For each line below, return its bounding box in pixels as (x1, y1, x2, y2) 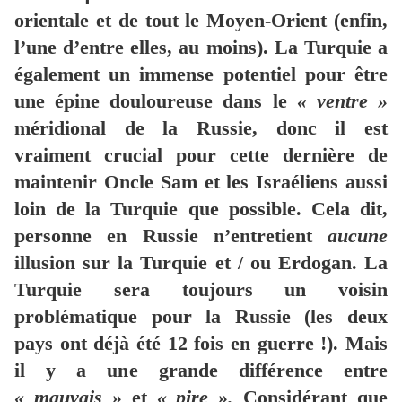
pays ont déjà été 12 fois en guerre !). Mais (14, 332, 388, 355)
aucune (328, 224, 388, 248)
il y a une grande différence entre (14, 359, 388, 382)
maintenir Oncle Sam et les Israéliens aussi (14, 170, 388, 194)
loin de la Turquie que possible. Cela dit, (14, 197, 388, 221)
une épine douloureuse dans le (14, 90, 297, 113)
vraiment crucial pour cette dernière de (14, 144, 388, 167)
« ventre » (296, 90, 389, 113)
